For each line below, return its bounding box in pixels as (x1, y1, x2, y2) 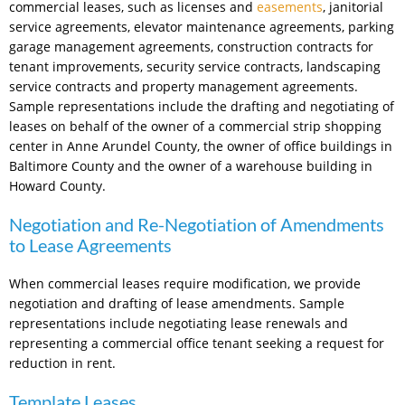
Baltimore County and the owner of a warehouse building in (9, 157, 372, 175)
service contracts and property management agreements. (9, 78, 358, 96)
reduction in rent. (9, 354, 116, 372)
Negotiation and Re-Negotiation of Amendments (9, 214, 384, 236)
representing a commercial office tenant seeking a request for (9, 334, 384, 353)
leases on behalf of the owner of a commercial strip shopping (9, 118, 381, 136)
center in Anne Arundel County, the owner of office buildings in (9, 137, 392, 155)
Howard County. (9, 177, 106, 195)
